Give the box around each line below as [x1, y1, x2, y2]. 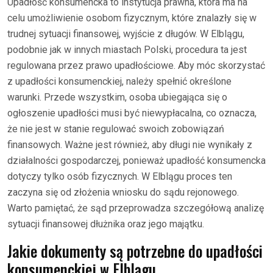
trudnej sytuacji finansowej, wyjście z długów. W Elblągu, [7, 27, 244, 40]
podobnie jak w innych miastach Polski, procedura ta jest [7, 43, 247, 55]
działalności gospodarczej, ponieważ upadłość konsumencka [7, 154, 266, 166]
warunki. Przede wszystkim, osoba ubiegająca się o [7, 91, 227, 103]
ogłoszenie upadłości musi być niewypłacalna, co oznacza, [7, 107, 257, 119]
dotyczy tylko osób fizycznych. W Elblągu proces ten [7, 170, 232, 182]
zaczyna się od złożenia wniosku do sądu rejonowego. [7, 186, 239, 198]
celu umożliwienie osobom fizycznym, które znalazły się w [7, 12, 257, 24]
